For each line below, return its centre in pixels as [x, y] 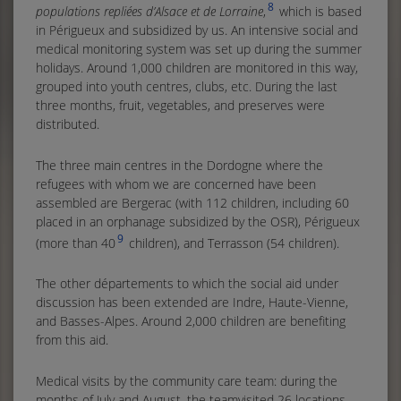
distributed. [68, 124]
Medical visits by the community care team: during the [187, 381]
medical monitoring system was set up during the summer [199, 48]
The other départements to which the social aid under [187, 284]
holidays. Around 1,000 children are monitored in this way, [197, 67]
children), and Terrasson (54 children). [232, 243]
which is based [319, 11]
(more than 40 [76, 243]
